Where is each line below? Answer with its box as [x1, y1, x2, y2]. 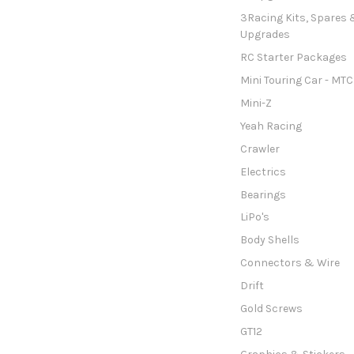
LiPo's [239, 210, 269, 224]
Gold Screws [239, 302, 303, 316]
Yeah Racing [239, 119, 302, 133]
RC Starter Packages [239, 50, 347, 64]
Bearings [239, 187, 286, 201]
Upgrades [239, 27, 290, 41]
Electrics [239, 164, 286, 179]
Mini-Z [239, 96, 272, 110]
